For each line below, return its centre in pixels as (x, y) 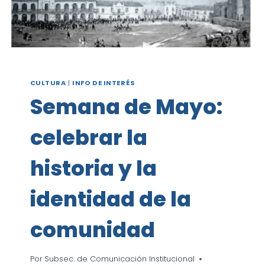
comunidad (92, 230)
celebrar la (88, 138)
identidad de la (110, 199)
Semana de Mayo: (126, 107)
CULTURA (48, 83)
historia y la (93, 169)
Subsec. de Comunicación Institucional (119, 258)
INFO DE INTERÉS (104, 83)
